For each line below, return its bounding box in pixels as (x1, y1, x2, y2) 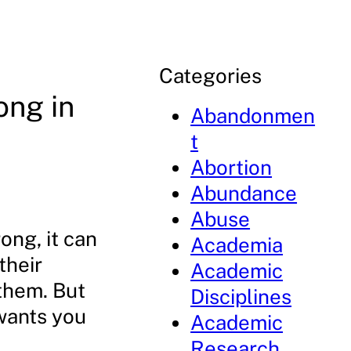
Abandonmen (190, 103, 316, 128)
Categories (159, 63, 262, 88)
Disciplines (190, 284, 292, 309)
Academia (190, 233, 284, 257)
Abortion (190, 155, 273, 179)
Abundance (190, 181, 298, 205)
